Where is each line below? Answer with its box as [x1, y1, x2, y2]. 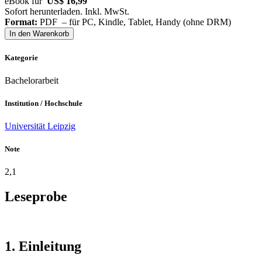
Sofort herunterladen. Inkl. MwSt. [5, 6, 129, 17]
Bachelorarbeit [5, 75, 58, 85]
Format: [5, 17, 37, 27]
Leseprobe [5, 189, 67, 205]
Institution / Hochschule [5, 98, 82, 108]
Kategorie [5, 53, 38, 62]
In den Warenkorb [9, 29, 69, 39]
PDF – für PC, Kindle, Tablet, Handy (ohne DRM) [37, 17, 231, 27]
